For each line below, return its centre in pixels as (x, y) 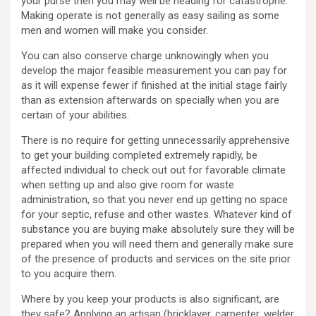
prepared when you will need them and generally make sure (157, 244)
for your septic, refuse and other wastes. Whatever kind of (157, 215)
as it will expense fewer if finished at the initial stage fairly (154, 86)
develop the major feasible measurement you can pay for (154, 71)
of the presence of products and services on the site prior (156, 259)
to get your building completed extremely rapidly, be (139, 156)
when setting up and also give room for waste (128, 185)
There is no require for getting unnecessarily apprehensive (156, 141)
